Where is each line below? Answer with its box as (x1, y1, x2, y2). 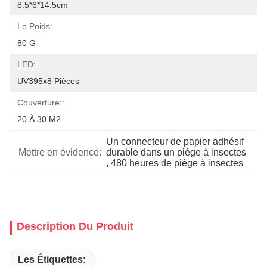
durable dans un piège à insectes (106, 147, 247, 157)
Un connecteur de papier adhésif (106, 136, 244, 147)
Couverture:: (17, 98, 64, 107)
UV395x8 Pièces (17, 76, 79, 86)
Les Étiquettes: (18, 254, 86, 265)
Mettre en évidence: (18, 147, 101, 157)
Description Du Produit (17, 221, 133, 232)
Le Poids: (17, 21, 52, 31)
